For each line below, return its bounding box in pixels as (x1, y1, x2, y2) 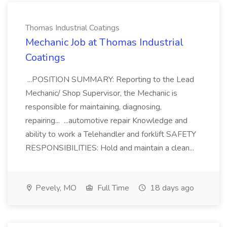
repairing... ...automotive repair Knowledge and (25, 115, 187, 126)
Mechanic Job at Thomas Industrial (25, 35, 183, 49)
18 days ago (148, 182, 194, 194)
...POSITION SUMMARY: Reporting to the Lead (25, 74, 194, 85)
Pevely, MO (33, 182, 77, 194)
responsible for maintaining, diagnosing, (25, 101, 162, 112)
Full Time (95, 182, 129, 194)
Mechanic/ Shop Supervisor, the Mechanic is (25, 88, 177, 99)
